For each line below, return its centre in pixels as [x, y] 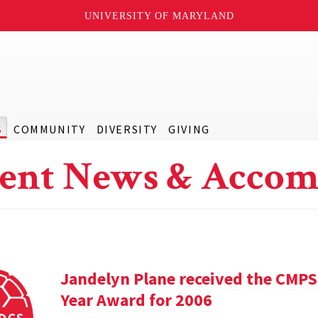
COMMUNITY [49, 129]
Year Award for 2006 [137, 300]
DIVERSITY [127, 129]
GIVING [189, 129]
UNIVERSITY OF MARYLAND [159, 16]
